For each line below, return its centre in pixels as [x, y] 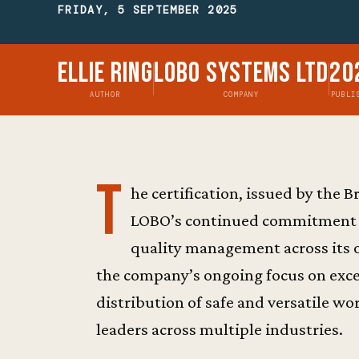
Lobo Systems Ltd [241, 73]
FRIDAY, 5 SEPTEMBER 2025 [148, 10]
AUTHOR [105, 94]
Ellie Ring [105, 73]
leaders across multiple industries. [220, 330]
